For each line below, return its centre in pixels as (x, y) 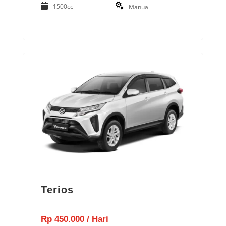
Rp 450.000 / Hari (75, 219)
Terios (58, 189)
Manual (139, 7)
